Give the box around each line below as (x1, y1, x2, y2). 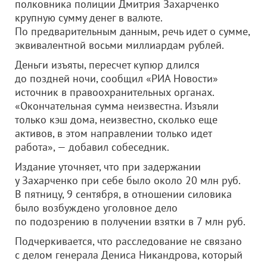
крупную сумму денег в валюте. (15, 11, 162, 24)
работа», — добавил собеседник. (15, 140, 169, 154)
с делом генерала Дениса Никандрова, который (15, 248, 243, 262)
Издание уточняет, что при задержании (15, 160, 201, 173)
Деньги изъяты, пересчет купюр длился (15, 58, 200, 72)
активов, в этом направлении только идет (15, 126, 212, 140)
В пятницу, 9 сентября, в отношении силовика (15, 187, 232, 201)
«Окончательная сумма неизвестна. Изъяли (15, 99, 219, 113)
